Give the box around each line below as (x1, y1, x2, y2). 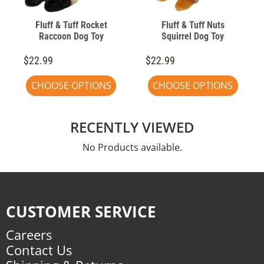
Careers (6, 225, 52, 243)
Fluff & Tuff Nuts (161, 19, 225, 31)
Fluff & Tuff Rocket (35, 19, 107, 31)
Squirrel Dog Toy (161, 30, 225, 42)
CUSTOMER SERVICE (6, 200, 156, 222)
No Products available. (82, 140, 182, 154)
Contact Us (6, 240, 72, 259)
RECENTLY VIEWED (70, 117, 194, 137)
